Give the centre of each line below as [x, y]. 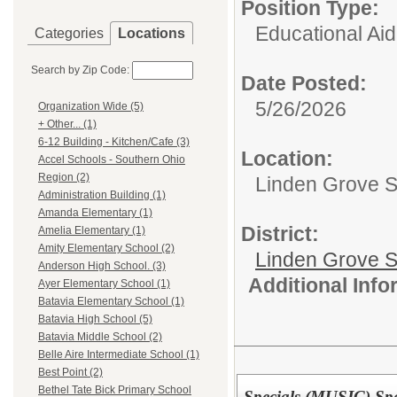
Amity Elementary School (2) [106, 249]
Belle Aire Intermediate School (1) [119, 355]
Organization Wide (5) [91, 107]
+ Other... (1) [67, 125]
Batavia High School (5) [95, 319]
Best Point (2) [70, 373]
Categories [69, 33]
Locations [152, 33]
